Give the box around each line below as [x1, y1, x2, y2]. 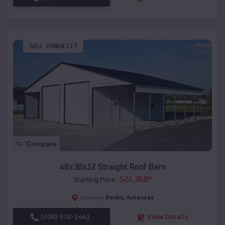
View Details [147, 213, 188, 221]
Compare [26, 140, 57, 148]
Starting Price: [73, 176, 117, 184]
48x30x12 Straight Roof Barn [59, 163, 166, 172]
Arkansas [126, 195, 154, 201]
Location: [80, 195, 104, 201]
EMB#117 [46, 42, 77, 50]
